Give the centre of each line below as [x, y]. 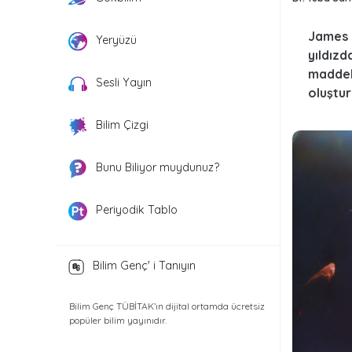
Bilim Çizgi [121, 125]
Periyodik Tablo [135, 210]
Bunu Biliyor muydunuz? [156, 168]
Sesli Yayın [122, 83]
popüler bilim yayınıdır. [118, 320]
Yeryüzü [115, 40]
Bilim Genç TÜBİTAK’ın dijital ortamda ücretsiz [167, 306]
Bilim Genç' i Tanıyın [143, 266]
